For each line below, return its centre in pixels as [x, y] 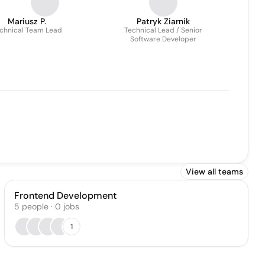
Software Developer [163, 39]
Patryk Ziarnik [163, 21]
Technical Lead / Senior [163, 30]
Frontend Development [65, 195]
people [35, 206]
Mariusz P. [27, 21]
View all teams [214, 172]
